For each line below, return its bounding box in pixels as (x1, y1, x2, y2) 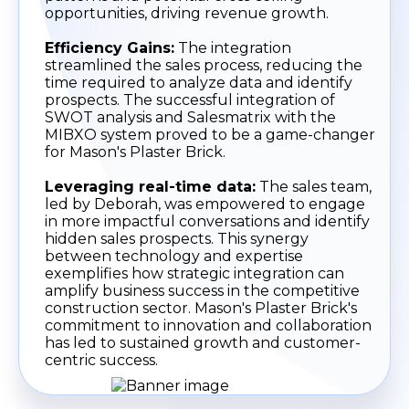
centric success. (45, 351, 158, 369)
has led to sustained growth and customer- (45, 333, 361, 351)
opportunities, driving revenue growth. (45, 4, 329, 22)
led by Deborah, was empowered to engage (45, 194, 365, 213)
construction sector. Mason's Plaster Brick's (45, 299, 357, 317)
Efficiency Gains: (45, 38, 174, 57)
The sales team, (256, 177, 372, 195)
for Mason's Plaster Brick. (45, 142, 225, 161)
